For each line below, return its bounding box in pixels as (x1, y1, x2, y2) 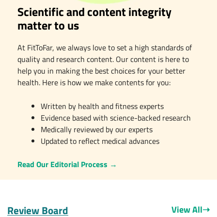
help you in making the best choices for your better (17, 64, 186, 77)
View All (171, 202, 202, 216)
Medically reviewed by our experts (40, 123, 153, 135)
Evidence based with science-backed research (40, 111, 191, 124)
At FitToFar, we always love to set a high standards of (17, 41, 192, 53)
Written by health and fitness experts (40, 100, 164, 112)
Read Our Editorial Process (17, 158, 108, 170)
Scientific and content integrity (17, 2, 171, 20)
